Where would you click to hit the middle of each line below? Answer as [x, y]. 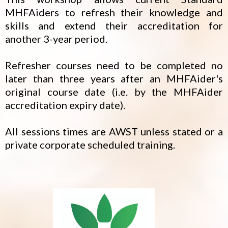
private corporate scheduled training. [90, 145]
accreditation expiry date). [66, 105]
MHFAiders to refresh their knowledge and [114, 12]
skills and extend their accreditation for [114, 26]
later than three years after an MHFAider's [114, 79]
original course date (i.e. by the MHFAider [114, 92]
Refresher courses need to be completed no [114, 65]
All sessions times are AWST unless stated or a [114, 132]
